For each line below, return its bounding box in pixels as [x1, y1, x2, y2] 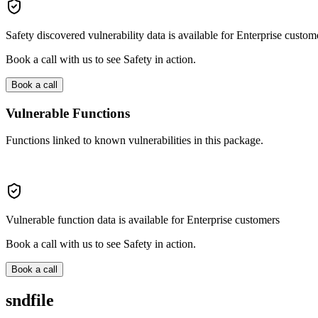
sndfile [6, 291, 54, 310]
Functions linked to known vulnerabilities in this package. [6, 134, 263, 147]
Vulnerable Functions [6, 105, 130, 121]
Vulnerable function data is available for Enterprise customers [6, 214, 280, 226]
